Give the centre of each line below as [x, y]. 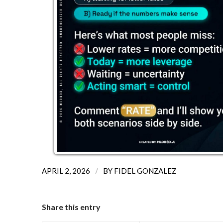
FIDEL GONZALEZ [145, 170]
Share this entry [71, 207]
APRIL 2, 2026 [66, 170]
